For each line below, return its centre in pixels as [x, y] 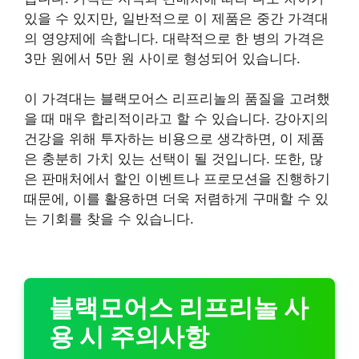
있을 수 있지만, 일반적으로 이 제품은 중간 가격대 [176, 18]
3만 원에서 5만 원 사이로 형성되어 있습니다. [162, 58]
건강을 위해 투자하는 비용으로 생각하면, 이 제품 [174, 139]
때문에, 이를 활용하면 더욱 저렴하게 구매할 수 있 [176, 199]
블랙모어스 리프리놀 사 [178, 307]
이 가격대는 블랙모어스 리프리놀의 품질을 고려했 [177, 99]
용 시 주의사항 [129, 336]
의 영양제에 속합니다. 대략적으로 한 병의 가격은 [174, 38]
